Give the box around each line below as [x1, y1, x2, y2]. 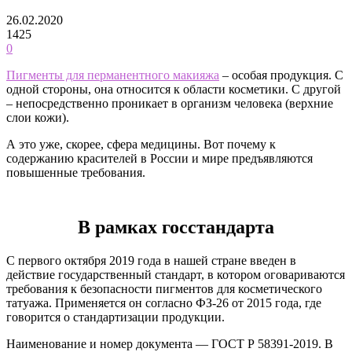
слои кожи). [6, 110, 69, 124]
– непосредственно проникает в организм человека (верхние [6, 96, 333, 110]
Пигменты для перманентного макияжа [6, 68, 219, 82]
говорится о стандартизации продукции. [6, 310, 225, 324]
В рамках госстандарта [78, 216, 274, 237]
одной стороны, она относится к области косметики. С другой [6, 82, 341, 96]
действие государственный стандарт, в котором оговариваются [6, 267, 345, 281]
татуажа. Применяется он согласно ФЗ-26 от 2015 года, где [6, 295, 321, 310]
